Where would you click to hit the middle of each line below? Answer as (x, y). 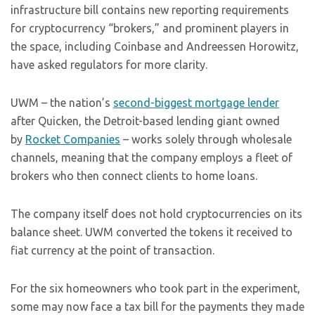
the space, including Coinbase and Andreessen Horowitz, (155, 46)
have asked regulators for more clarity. (109, 65)
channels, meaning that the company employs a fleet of (152, 157)
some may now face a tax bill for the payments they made (157, 307)
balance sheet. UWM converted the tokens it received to (152, 232)
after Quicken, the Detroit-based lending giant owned (145, 121)
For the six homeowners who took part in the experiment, (155, 288)
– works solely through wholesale (206, 139)
